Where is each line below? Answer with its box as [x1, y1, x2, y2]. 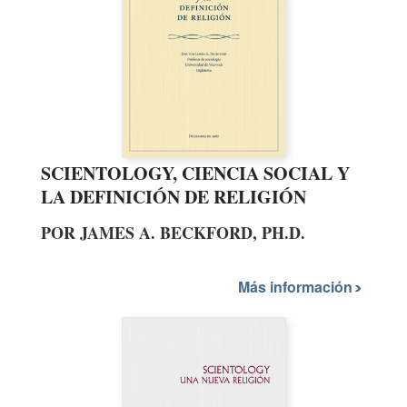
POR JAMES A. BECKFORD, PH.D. [41, 220, 305, 244]
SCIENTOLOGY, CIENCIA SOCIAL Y [41, 159, 350, 186]
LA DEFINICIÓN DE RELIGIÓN [41, 183, 306, 210]
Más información [238, 276, 356, 298]
